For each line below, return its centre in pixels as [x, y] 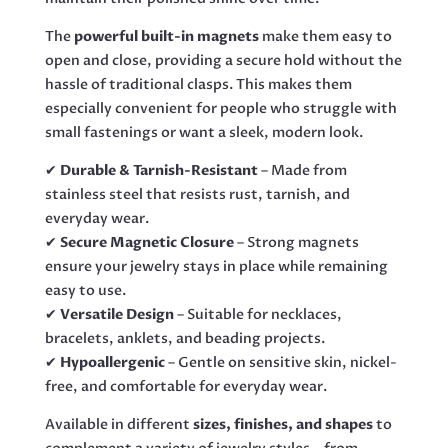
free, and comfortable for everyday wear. [185, 386]
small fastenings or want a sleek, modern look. [203, 132]
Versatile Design [116, 314]
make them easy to [325, 36]
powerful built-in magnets [166, 36]
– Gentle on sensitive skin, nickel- [280, 362]
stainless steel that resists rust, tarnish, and [197, 194]
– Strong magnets [296, 242]
